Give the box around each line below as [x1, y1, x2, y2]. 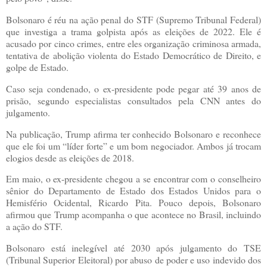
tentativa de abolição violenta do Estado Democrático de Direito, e [6, 48, 261, 61]
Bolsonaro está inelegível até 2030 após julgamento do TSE [6, 241, 261, 254]
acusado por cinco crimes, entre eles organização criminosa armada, [6, 36, 261, 49]
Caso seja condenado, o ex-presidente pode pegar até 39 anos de [6, 82, 261, 95]
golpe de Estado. [6, 60, 69, 73]
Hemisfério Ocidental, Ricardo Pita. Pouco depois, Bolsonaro [6, 196, 261, 209]
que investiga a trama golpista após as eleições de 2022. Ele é [6, 24, 261, 38]
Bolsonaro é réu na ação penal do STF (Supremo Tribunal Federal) [6, 13, 261, 26]
